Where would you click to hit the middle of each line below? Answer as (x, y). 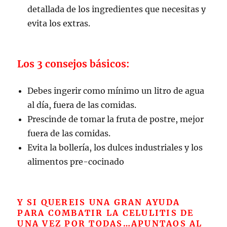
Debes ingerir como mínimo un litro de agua (116, 90)
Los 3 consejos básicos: (73, 64)
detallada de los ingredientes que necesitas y (117, 9)
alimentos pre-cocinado (76, 161)
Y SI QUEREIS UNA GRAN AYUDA (99, 202)
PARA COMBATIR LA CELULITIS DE (106, 213)
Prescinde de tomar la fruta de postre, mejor (116, 119)
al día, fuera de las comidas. (82, 105)
